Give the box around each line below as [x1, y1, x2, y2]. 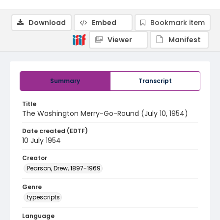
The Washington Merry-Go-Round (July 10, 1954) [22, 109, 188, 118]
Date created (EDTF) [22, 127, 88, 135]
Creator [22, 154, 47, 162]
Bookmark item [150, 18, 205, 27]
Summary [50, 77, 80, 85]
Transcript [138, 77, 172, 85]
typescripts [27, 193, 60, 201]
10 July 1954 [22, 136, 61, 145]
